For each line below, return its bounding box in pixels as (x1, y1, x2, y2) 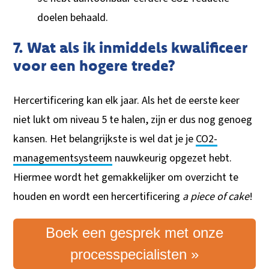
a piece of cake (183, 189, 250, 204)
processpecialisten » (70, 246, 199, 262)
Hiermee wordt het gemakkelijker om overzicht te (13, 169, 239, 185)
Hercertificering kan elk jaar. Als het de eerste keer (13, 92, 240, 108)
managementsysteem (13, 150, 113, 166)
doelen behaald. (37, 10, 109, 25)
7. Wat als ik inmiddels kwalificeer (13, 37, 248, 56)
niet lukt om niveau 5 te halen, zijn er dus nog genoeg (13, 112, 253, 127)
